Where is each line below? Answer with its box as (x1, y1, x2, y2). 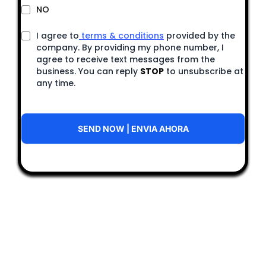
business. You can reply (36, 65, 140, 78)
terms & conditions (79, 30, 164, 42)
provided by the (164, 30, 235, 42)
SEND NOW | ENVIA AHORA (77, 123, 189, 134)
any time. (36, 77, 75, 90)
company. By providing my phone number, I (36, 42, 224, 54)
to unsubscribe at (164, 65, 243, 78)
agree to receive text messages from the (36, 53, 215, 66)
